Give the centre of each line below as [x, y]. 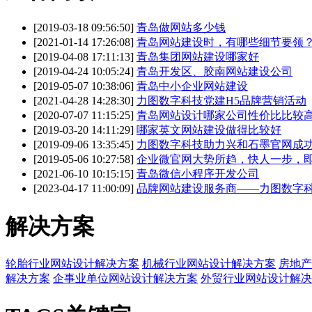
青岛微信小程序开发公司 [198, 174]
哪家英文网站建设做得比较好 [209, 130]
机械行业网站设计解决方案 [209, 264]
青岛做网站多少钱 [181, 28]
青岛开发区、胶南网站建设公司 [214, 72]
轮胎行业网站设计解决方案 [72, 264]
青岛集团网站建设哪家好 [198, 57]
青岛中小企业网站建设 [192, 86]
